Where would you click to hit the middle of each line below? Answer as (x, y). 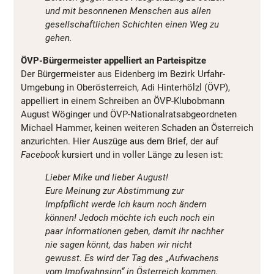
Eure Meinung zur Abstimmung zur (115, 191)
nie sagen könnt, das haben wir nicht (119, 245)
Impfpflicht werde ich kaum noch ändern (126, 205)
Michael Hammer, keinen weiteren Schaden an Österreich (137, 128)
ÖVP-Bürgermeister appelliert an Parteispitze (113, 61)
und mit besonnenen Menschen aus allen (128, 11)
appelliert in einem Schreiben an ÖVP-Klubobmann (123, 101)
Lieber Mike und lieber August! (107, 178)
